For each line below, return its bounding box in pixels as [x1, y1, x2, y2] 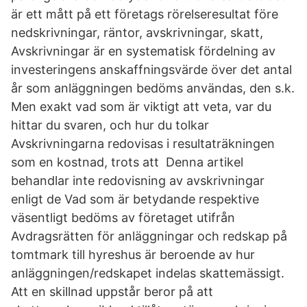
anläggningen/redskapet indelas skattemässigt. [11, 266, 284, 280]
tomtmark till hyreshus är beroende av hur [11, 247, 255, 262]
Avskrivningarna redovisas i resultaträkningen [11, 136, 275, 151]
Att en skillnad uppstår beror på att [11, 284, 213, 299]
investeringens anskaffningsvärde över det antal [11, 62, 292, 77]
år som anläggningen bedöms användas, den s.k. [11, 81, 295, 95]
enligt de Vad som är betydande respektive [11, 192, 259, 206]
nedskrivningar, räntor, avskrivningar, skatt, [11, 25, 267, 40]
